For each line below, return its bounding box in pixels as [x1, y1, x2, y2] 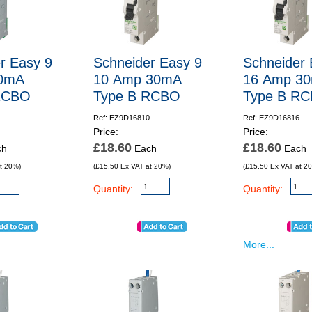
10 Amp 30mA [93, 71, 182, 87]
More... [243, 239, 275, 251]
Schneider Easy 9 [93, 54, 202, 70]
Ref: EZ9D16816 [243, 113, 300, 122]
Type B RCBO [93, 88, 180, 104]
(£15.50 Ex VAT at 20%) [93, 162, 171, 170]
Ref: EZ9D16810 [93, 113, 150, 122]
